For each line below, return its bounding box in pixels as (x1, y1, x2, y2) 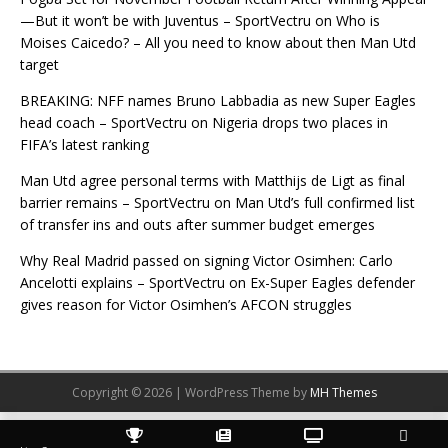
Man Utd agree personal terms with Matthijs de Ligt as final (20, 171, 405, 191)
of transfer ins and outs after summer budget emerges (20, 215, 375, 235)
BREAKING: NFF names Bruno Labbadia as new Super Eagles (20, 91, 416, 111)
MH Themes (309, 384, 377, 402)
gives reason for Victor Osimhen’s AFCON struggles (20, 295, 352, 315)
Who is (336, 11, 380, 31)
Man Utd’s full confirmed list (235, 193, 415, 213)
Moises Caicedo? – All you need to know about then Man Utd (20, 33, 416, 53)
